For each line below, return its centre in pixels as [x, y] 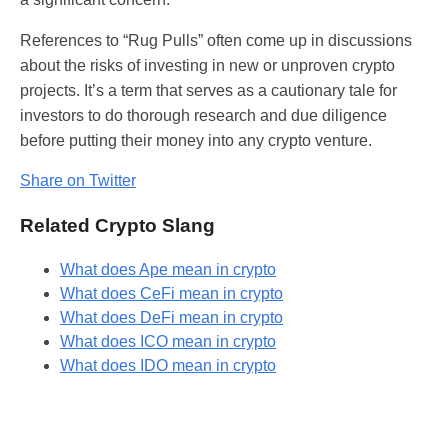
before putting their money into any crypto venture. [196, 140]
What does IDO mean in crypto [168, 366]
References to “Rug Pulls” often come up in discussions [216, 40]
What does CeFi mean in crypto [171, 294]
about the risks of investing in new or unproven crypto [207, 65]
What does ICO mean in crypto [168, 342]
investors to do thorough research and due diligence [203, 115]
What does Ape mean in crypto [168, 270]
